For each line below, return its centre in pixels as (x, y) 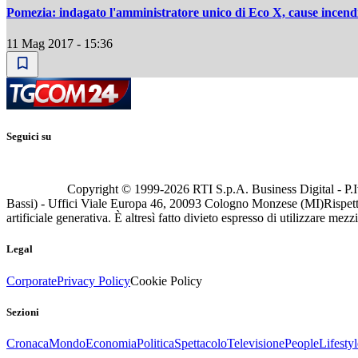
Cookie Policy (166, 280)
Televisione (256, 343)
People (302, 343)
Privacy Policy (93, 280)
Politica (155, 343)
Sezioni (23, 312)
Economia (111, 343)
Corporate (32, 280)
